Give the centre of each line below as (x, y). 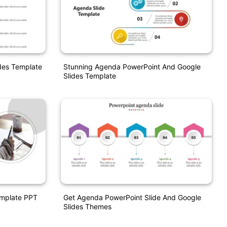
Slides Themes (87, 206)
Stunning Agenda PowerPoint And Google (132, 67)
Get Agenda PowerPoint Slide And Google (132, 197)
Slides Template (89, 76)
